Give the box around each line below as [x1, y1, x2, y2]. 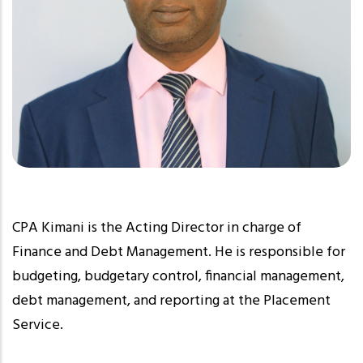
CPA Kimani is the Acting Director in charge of [12, 216, 301, 240]
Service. [12, 313, 63, 337]
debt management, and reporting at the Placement [12, 288, 331, 313]
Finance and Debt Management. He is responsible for [12, 240, 345, 264]
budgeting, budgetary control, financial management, [12, 264, 344, 288]
